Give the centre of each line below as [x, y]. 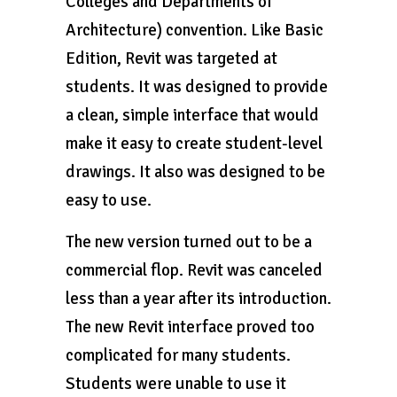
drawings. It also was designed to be [195, 172]
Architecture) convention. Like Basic [195, 30]
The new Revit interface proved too [190, 327]
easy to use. [109, 200]
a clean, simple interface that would [192, 115]
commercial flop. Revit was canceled [194, 270]
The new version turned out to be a [189, 242]
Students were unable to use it [176, 384]
